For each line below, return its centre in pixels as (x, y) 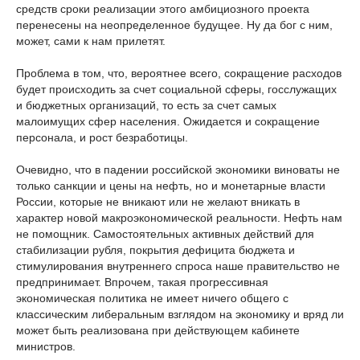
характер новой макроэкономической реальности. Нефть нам (179, 218)
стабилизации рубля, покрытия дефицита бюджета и (155, 250)
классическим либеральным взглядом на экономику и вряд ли (180, 314)
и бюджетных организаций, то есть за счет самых (146, 105)
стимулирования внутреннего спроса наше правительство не (178, 266)
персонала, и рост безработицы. (102, 137)
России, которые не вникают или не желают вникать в (158, 202)
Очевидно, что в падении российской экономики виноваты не (178, 170)
